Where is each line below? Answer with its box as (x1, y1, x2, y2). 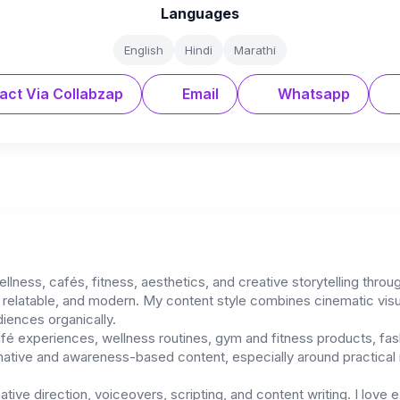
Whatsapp (273, 85, 350, 103)
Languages (161, 4, 239, 22)
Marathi (234, 43, 276, 57)
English (124, 43, 163, 57)
